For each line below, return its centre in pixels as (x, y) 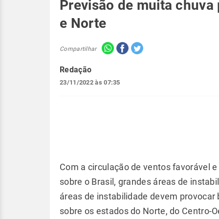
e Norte (83, 23)
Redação (76, 70)
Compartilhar (78, 49)
